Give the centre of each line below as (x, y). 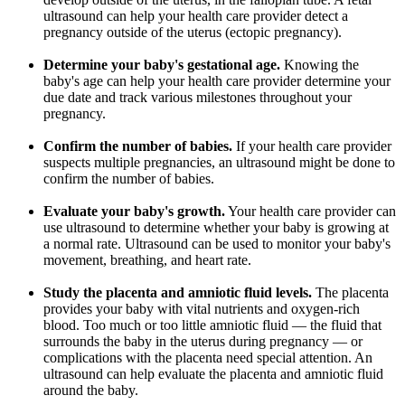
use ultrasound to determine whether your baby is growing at (216, 228)
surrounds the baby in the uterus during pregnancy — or (203, 342)
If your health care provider (312, 146)
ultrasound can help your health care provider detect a (196, 16)
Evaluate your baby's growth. (134, 212)
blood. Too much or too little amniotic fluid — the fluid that (212, 325)
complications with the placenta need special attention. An (208, 358)
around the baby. (91, 391)
